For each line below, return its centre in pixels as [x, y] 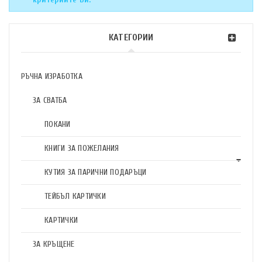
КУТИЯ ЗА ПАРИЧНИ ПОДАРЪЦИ [96, 172]
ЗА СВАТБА [50, 100]
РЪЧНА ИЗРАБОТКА [52, 76]
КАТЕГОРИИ [131, 37]
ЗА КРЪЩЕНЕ [54, 244]
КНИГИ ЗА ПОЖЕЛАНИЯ [82, 148]
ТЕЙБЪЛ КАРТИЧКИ [75, 196]
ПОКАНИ [58, 124]
